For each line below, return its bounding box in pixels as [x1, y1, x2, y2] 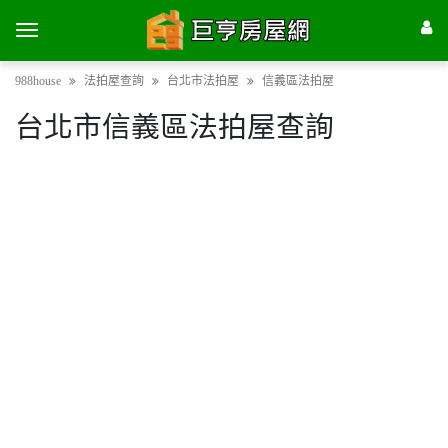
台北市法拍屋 [167, 74, 239, 88]
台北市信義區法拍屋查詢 [15, 111, 334, 143]
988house [15, 74, 61, 88]
